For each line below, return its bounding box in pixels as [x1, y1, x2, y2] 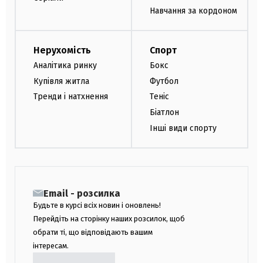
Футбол [150, 76, 178, 86]
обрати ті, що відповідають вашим [33, 227, 153, 237]
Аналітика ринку [33, 60, 97, 70]
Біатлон [150, 107, 179, 118]
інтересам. [33, 241, 69, 250]
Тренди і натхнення [33, 92, 108, 102]
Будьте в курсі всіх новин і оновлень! [33, 200, 161, 210]
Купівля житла [33, 76, 89, 86]
